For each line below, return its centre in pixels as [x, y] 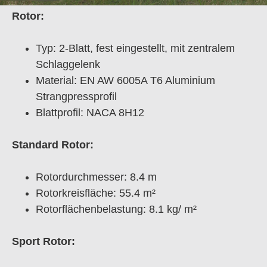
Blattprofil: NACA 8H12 [90, 112]
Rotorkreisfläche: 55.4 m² [96, 193]
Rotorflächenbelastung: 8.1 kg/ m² [116, 209]
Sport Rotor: [44, 241]
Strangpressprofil [76, 96]
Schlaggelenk [68, 64]
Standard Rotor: [53, 145]
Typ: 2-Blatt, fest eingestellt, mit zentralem [135, 48]
